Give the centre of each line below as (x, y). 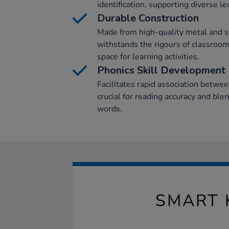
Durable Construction (148, 18)
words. (110, 109)
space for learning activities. (148, 57)
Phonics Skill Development (161, 70)
